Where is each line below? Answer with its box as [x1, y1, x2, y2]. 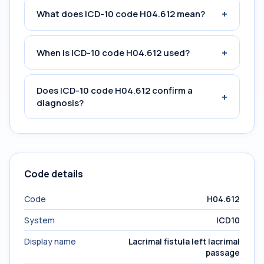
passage [206, 247, 240, 258]
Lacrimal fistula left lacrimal [128, 236, 240, 247]
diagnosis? [37, 97, 84, 109]
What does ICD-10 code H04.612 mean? [37, 7, 205, 20]
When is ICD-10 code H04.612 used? [37, 46, 190, 59]
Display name [24, 236, 76, 247]
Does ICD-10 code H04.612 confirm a [37, 84, 193, 97]
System [24, 214, 55, 226]
